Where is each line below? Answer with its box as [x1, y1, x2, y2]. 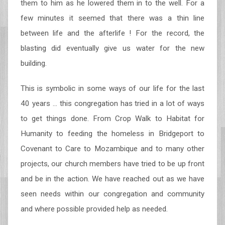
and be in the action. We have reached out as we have [20, 174, 205, 183]
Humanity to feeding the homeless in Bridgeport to [20, 129, 205, 138]
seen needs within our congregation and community [20, 189, 205, 198]
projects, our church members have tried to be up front [20, 159, 205, 168]
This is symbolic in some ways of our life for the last [20, 84, 205, 93]
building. [20, 59, 47, 68]
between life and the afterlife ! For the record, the [20, 29, 205, 38]
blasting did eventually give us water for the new [20, 44, 205, 53]
